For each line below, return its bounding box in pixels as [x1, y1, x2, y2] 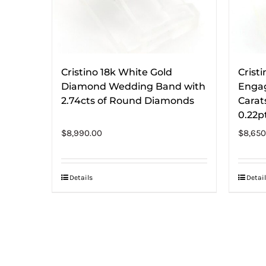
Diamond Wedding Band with [61, 81, 205, 92]
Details [69, 173, 93, 182]
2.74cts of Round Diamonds [61, 95, 194, 106]
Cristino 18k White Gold [61, 66, 172, 78]
